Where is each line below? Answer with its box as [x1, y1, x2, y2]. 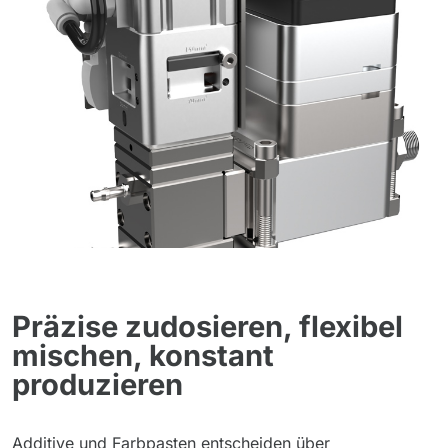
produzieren [12, 367, 183, 402]
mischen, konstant [12, 338, 274, 373]
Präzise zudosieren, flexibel [12, 309, 403, 344]
